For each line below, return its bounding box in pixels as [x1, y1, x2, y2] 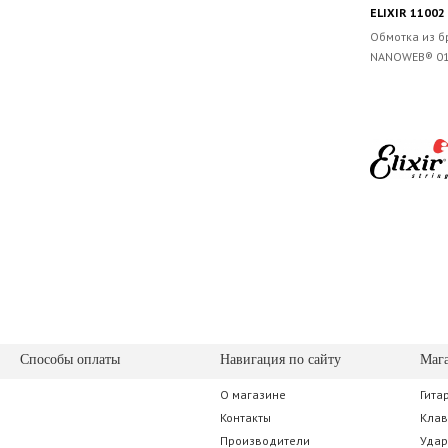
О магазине [220, 387, 286, 402]
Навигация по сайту [220, 352, 341, 367]
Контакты [220, 410, 271, 425]
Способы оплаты [20, 352, 120, 367]
